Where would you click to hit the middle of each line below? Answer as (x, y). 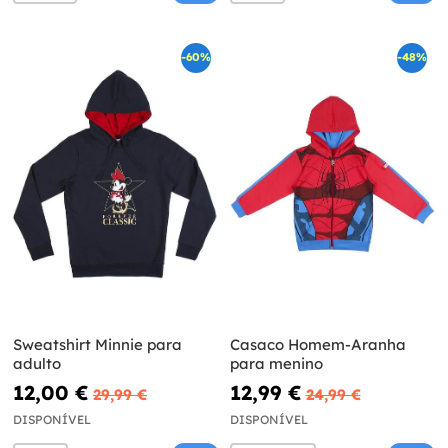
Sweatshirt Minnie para (97, 344)
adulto (37, 363)
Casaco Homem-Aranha (317, 344)
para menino (276, 363)
